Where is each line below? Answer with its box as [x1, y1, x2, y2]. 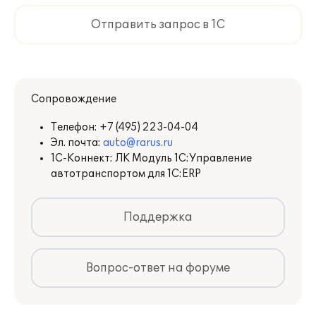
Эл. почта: [51, 137, 103, 149]
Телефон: [51, 121, 99, 133]
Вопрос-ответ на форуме [86, 261, 230, 275]
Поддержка [123, 210, 193, 224]
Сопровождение [31, 93, 116, 105]
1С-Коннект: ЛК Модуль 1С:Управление [51, 152, 252, 164]
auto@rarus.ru [103, 137, 173, 149]
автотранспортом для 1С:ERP [51, 168, 201, 180]
